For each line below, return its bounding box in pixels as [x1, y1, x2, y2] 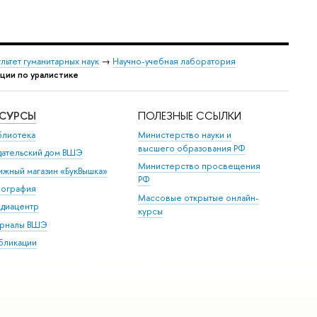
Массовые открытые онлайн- [138, 191, 260, 204]
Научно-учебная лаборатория [113, 54, 236, 67]
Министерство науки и [138, 128, 232, 141]
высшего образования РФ [138, 142, 246, 154]
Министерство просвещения [138, 160, 261, 173]
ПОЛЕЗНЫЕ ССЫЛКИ [138, 108, 242, 123]
